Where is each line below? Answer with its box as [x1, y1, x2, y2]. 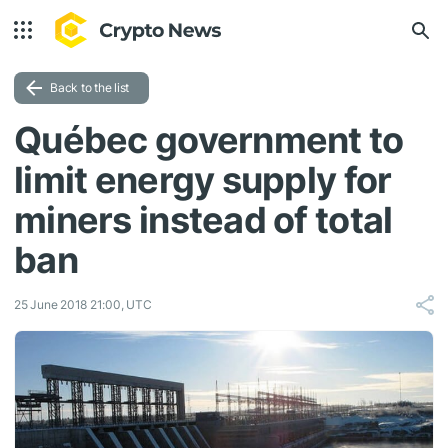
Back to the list [50, 80, 130, 95]
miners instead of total [14, 198, 393, 242]
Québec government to [14, 118, 404, 162]
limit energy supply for [14, 158, 392, 202]
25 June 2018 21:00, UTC [14, 297, 152, 312]
